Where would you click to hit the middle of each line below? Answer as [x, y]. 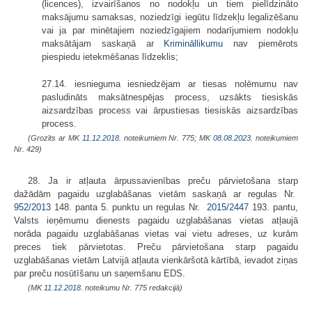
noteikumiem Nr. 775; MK [167, 138]
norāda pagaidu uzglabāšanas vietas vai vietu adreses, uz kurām [156, 233]
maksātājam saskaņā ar [103, 43]
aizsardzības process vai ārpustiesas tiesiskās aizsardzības [170, 110]
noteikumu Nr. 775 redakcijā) [133, 287]
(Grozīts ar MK [55, 138]
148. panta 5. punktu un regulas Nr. [129, 207]
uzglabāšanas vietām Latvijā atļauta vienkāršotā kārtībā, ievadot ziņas [156, 260]
